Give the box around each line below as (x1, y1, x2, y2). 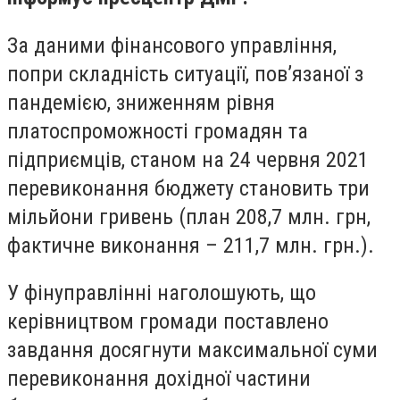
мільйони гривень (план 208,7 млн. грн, (7, 204, 371, 229)
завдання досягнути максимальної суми (7, 337, 378, 363)
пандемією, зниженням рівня (7, 89, 275, 115)
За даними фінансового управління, (7, 32, 337, 58)
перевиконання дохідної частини (7, 366, 311, 392)
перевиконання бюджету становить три (7, 175, 370, 201)
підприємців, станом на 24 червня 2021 (7, 146, 369, 172)
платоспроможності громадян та (7, 118, 308, 144)
